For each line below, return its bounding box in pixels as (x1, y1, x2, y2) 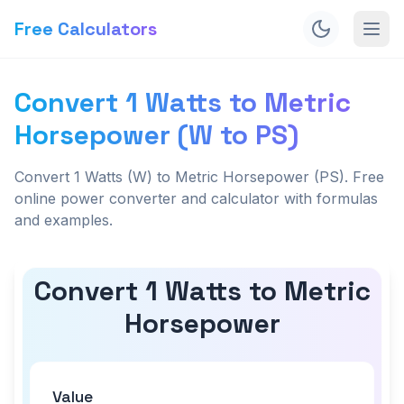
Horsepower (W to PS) (14, 117, 298, 152)
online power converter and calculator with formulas (14, 189, 378, 207)
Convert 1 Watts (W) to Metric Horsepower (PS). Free (14, 168, 384, 186)
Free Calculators (14, 17, 157, 41)
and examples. (14, 211, 113, 229)
